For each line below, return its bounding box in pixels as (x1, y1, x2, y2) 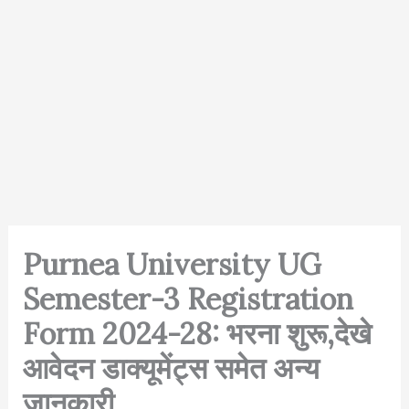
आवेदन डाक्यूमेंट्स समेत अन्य (22, 350, 320, 387)
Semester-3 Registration (22, 280, 353, 318)
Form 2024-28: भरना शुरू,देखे (22, 315, 372, 352)
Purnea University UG (22, 246, 321, 283)
